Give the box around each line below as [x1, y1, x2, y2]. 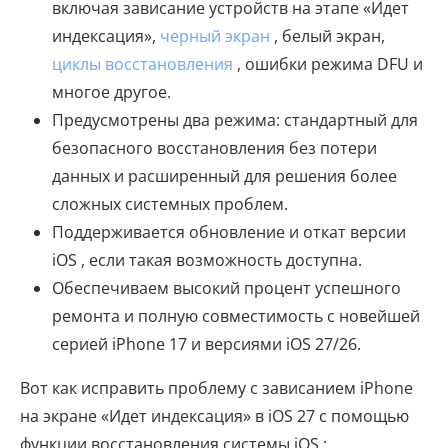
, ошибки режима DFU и [233, 53, 423, 76]
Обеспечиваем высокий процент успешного [52, 277, 401, 300]
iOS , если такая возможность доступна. [52, 249, 362, 272]
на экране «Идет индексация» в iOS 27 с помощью [20, 405, 409, 428]
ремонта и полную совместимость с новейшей [52, 305, 420, 328]
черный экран [160, 25, 270, 48]
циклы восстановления [52, 53, 233, 76]
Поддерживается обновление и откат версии [52, 221, 406, 244]
